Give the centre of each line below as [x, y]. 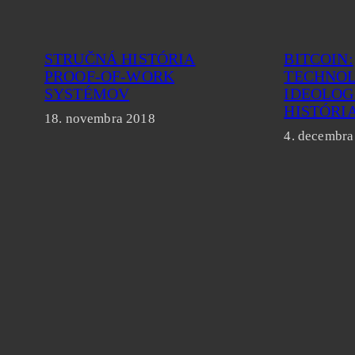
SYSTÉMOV [87, 94]
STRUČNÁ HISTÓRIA [120, 59]
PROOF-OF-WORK [110, 76]
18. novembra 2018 [100, 119]
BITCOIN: [319, 59]
